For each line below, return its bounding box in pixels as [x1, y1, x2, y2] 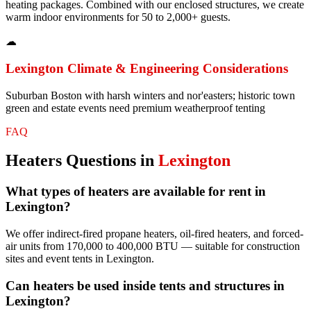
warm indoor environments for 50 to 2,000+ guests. [6, 11, 230, 24]
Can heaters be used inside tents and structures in [6, 278, 285, 293]
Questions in [62, 151, 158, 170]
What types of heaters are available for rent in [6, 184, 266, 199]
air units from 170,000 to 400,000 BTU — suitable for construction [6, 240, 300, 253]
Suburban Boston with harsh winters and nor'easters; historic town [6, 89, 295, 101]
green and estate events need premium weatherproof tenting [6, 101, 265, 114]
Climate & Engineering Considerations [64, 60, 288, 76]
